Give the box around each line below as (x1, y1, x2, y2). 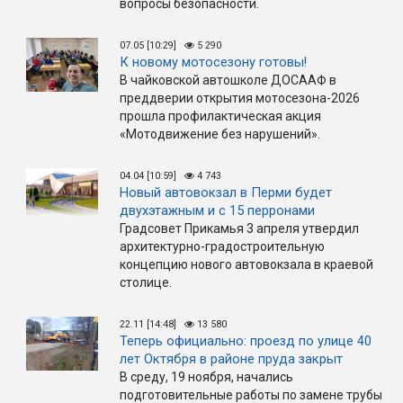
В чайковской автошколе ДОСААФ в (120, 73, 336, 87)
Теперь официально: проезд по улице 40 (120, 333, 372, 349)
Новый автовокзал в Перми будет (120, 184, 332, 201)
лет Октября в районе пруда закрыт (120, 351, 343, 367)
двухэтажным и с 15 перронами (120, 202, 315, 219)
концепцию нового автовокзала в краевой (120, 257, 373, 272)
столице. (120, 275, 172, 290)
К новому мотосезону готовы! (120, 54, 307, 70)
